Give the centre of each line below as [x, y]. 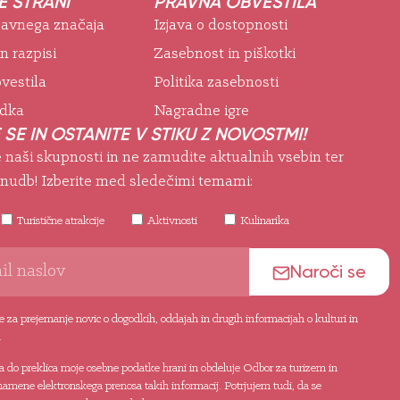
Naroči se [329, 272]
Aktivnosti [172, 221]
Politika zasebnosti [216, 82]
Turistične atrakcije [61, 221]
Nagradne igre [201, 111]
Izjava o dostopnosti [221, 25]
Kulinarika [265, 221]
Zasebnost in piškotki [225, 54]
